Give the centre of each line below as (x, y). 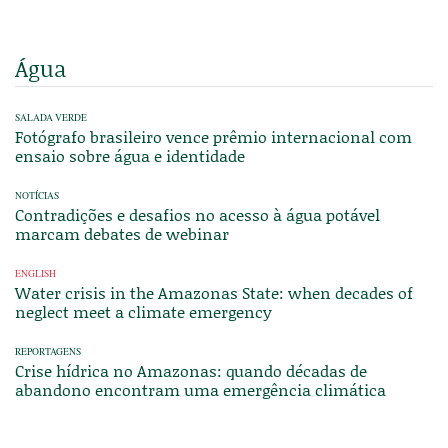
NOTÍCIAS (37, 196)
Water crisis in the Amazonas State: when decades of (214, 293)
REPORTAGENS (48, 352)
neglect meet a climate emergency (143, 312)
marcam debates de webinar (122, 234)
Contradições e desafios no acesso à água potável (197, 215)
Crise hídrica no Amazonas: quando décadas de (191, 371)
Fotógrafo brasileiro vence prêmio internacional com (213, 137)
